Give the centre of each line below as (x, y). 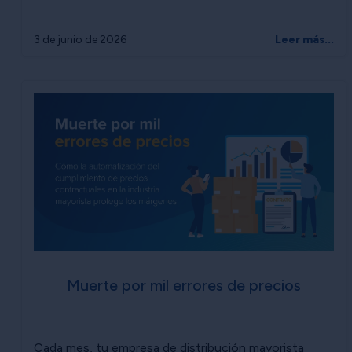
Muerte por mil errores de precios (184, 286)
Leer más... (304, 39)
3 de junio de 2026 (80, 39)
